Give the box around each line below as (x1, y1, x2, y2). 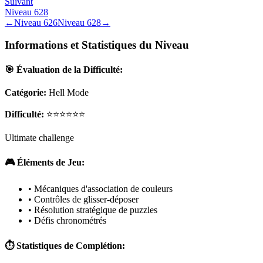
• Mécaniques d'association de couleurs (28, 184, 173, 194)
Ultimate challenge (5, 132, 74, 143)
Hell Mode (49, 87, 89, 97)
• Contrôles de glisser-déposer (28, 194, 139, 205)
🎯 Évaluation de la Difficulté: (5, 64, 123, 75)
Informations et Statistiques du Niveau (5, 39, 189, 52)
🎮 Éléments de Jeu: (5, 157, 85, 168)
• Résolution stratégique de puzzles (28, 205, 157, 215)
